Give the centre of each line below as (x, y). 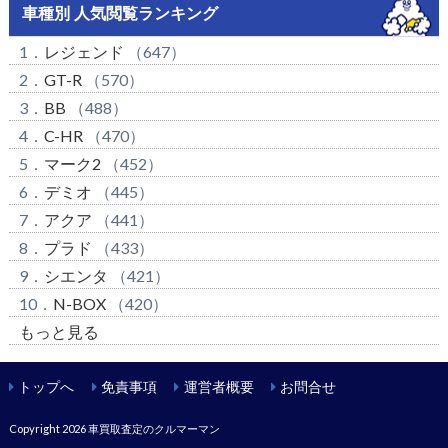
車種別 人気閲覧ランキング (119, 13)
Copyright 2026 (48, 428)
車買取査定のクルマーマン (153, 428)
